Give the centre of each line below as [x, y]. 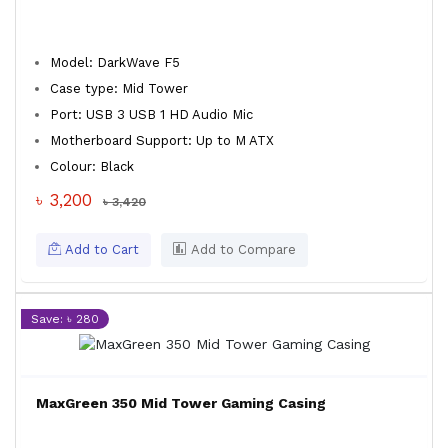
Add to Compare [241, 249]
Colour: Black [92, 166]
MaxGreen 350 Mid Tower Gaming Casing [181, 403]
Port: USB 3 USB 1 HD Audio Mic [151, 114]
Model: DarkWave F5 [115, 62]
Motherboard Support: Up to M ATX [162, 140]
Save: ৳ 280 [65, 319]
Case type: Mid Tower [119, 88]
